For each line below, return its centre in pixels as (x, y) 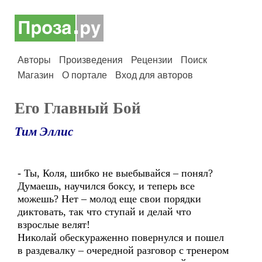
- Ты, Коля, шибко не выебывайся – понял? (115, 173)
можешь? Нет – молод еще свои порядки (109, 199)
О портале (85, 75)
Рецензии (152, 60)
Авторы (34, 60)
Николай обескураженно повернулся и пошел (121, 237)
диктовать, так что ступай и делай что (104, 212)
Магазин (36, 75)
